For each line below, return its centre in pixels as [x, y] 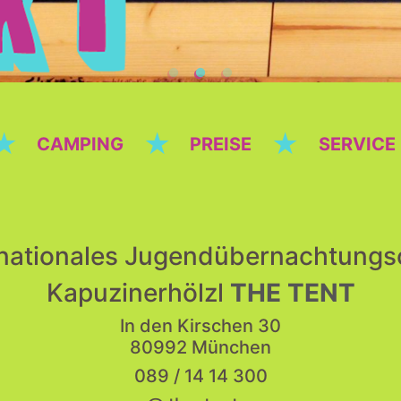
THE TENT [292, 292]
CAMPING [81, 145]
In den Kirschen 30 [200, 325]
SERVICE [357, 145]
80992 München [200, 347]
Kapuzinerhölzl [138, 292]
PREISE [221, 145]
